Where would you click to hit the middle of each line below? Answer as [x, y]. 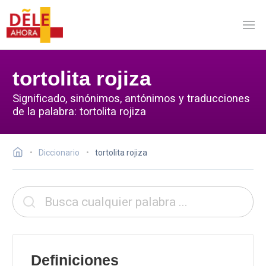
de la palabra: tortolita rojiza [79, 111]
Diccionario [59, 153]
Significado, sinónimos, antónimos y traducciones [131, 98]
